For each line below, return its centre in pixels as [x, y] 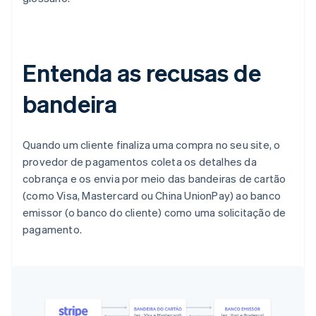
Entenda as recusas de [142, 73]
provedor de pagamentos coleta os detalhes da [140, 162]
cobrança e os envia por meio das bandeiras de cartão [154, 179]
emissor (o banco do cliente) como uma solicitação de [154, 213]
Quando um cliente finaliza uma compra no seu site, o [152, 145]
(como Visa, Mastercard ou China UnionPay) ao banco [152, 196]
